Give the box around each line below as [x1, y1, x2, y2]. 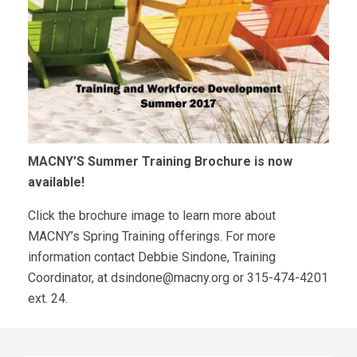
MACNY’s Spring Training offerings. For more [28, 228, 276, 244]
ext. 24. [28, 290, 68, 306]
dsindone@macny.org [111, 269, 229, 285]
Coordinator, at [28, 269, 111, 285]
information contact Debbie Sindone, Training [28, 249, 276, 265]
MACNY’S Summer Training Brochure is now [28, 153, 292, 169]
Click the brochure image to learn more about [28, 207, 276, 223]
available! [28, 174, 84, 190]
